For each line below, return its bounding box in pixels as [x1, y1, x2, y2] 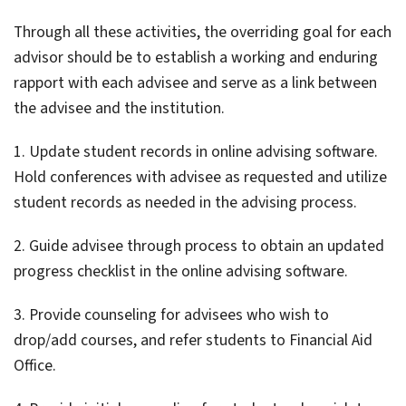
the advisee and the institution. [14, 97, 225, 121]
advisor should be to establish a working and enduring [14, 46, 378, 70]
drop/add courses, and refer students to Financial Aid [14, 329, 372, 353]
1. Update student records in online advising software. [14, 140, 378, 164]
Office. [14, 354, 56, 378]
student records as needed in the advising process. [14, 191, 357, 215]
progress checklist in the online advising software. [14, 260, 348, 284]
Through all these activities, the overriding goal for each [14, 21, 391, 44]
